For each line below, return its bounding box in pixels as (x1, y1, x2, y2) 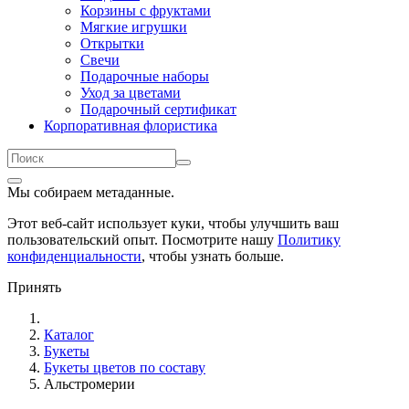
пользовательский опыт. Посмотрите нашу (7, 232, 278, 247)
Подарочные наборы (80, 68, 209, 84)
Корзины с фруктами (80, 3, 211, 18)
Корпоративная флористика (44, 118, 217, 133)
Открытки (80, 36, 144, 51)
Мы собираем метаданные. (7, 184, 174, 200)
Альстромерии (44, 376, 135, 392)
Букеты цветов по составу (44, 360, 205, 375)
